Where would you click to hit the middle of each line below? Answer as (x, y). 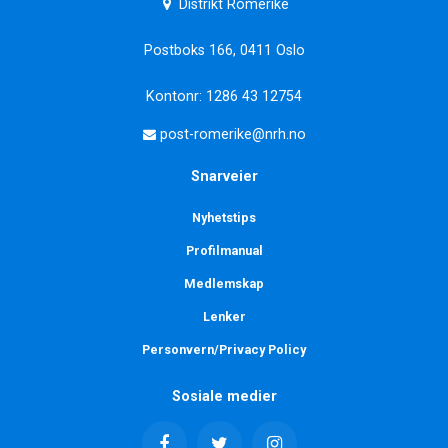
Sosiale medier (224, 396)
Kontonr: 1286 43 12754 (224, 96)
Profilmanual (224, 250)
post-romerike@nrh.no (230, 134)
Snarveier (224, 176)
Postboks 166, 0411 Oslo (224, 50)
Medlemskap (224, 283)
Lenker (224, 316)
